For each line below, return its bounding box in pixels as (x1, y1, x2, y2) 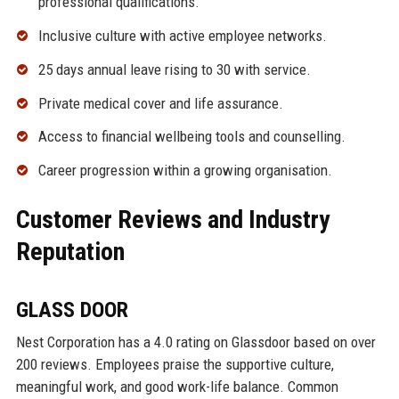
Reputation (15, 237, 125, 267)
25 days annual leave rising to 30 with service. (37, 60, 311, 78)
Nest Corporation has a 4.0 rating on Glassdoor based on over (15, 333, 376, 352)
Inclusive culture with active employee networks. (37, 27, 327, 45)
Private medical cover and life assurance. (37, 94, 283, 112)
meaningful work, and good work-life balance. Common (15, 378, 338, 396)
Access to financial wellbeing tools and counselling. (37, 127, 346, 146)
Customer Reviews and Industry (15, 205, 330, 235)
